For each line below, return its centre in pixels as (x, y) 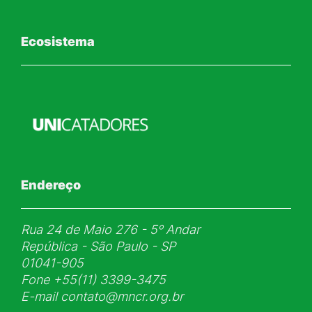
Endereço (51, 185)
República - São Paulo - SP (98, 247)
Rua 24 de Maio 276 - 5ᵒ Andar (110, 230)
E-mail (39, 297)
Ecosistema (58, 41)
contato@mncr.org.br (122, 297)
